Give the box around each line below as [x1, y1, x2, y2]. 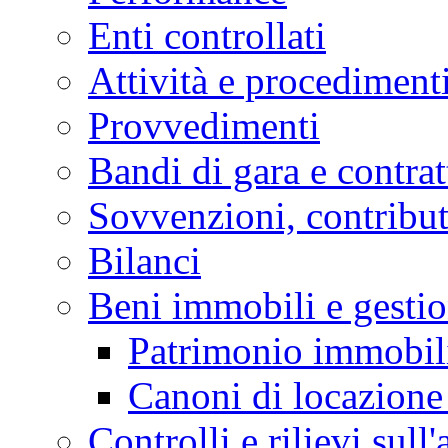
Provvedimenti [88, 104, 320, 148]
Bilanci [88, 239, 201, 283]
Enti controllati [88, 14, 326, 58]
